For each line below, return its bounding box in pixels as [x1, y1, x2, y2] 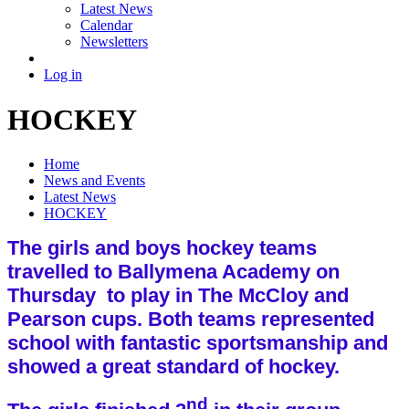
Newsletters [80, 34, 148, 50]
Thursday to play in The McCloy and [7, 284, 349, 308]
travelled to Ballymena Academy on [7, 260, 340, 284]
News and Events [44, 173, 145, 189]
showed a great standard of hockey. [7, 355, 340, 379]
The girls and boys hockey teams [7, 236, 317, 260]
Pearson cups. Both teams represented [7, 308, 380, 331]
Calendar [80, 17, 132, 34]
